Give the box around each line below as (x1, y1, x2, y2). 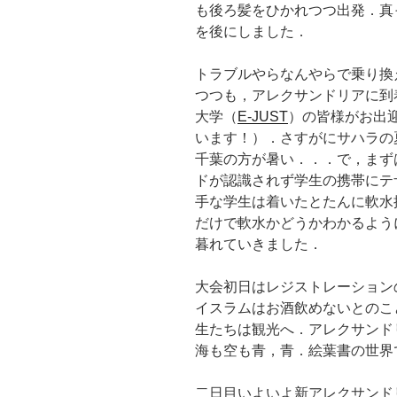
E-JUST (237, 108, 288, 124)
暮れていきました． (195, 236, 323, 252)
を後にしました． (195, 23, 308, 39)
